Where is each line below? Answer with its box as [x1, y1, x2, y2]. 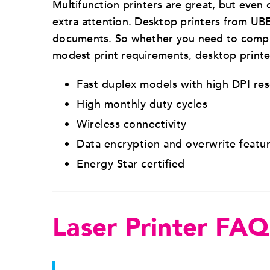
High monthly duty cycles [77, 96, 207, 112]
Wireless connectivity [77, 116, 187, 132]
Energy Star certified [77, 156, 185, 172]
